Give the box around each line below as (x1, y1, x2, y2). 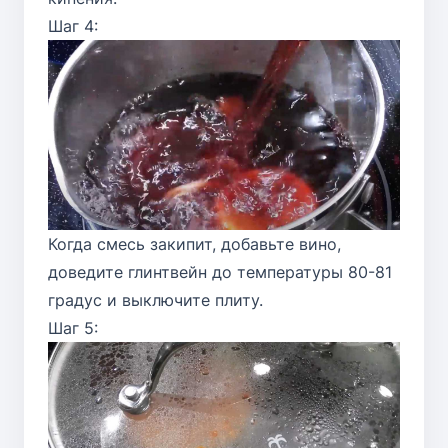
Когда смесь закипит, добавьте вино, (48, 233, 341, 254)
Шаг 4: (48, 15, 98, 36)
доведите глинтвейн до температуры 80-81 (48, 261, 392, 282)
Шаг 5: (48, 317, 98, 338)
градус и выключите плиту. (48, 289, 263, 310)
